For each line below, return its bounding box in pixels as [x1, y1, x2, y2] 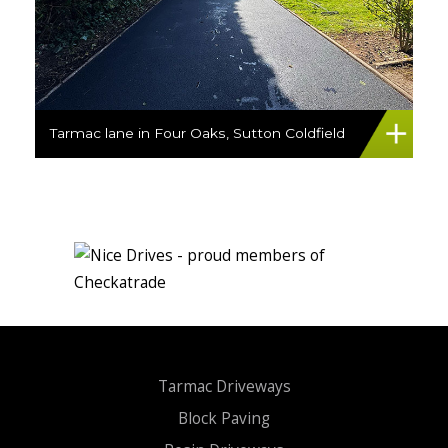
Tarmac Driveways [157, 376, 291, 398]
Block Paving [178, 408, 270, 430]
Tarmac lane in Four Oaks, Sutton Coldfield [50, 125, 345, 142]
